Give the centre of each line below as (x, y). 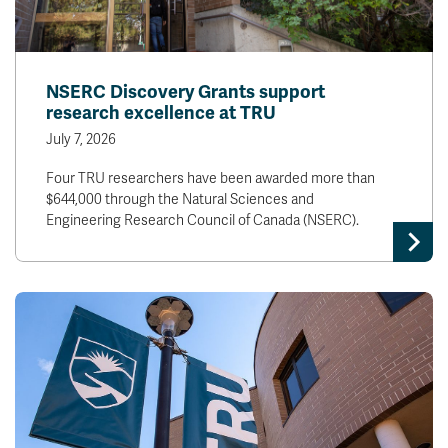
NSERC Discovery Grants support (185, 92)
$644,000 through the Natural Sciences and (180, 200)
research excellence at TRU (161, 113)
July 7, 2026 (81, 140)
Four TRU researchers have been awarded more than (210, 179)
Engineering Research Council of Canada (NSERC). (202, 221)
